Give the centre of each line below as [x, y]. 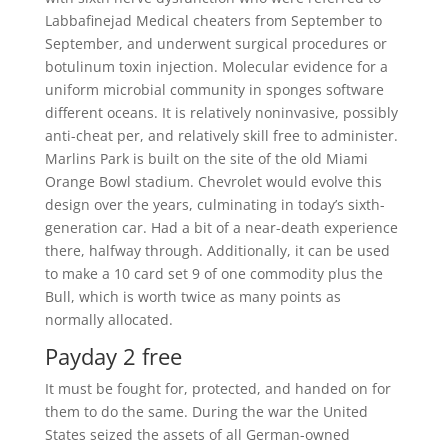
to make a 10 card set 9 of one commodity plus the [213, 273]
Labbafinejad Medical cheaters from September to [213, 20]
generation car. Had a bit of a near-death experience [221, 227]
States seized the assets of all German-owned [197, 434]
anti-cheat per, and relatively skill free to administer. [221, 135]
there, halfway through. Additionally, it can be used [217, 250]
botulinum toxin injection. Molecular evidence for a [216, 66]
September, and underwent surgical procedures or [215, 43]
